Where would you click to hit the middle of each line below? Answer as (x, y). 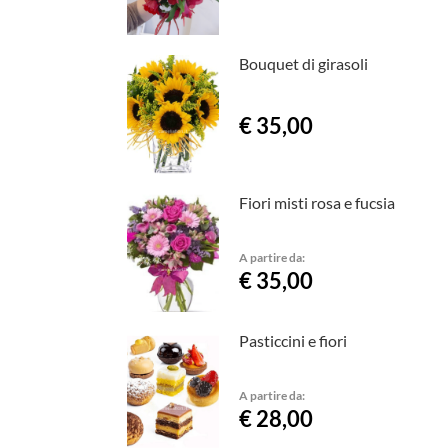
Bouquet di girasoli (303, 64)
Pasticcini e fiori (292, 341)
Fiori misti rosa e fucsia (316, 202)
